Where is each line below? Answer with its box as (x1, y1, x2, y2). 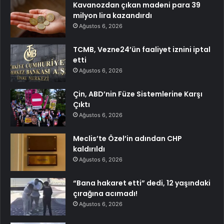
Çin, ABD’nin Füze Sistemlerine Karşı (73, 89, 202, 99)
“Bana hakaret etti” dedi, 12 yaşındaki (73, 178, 210, 188)
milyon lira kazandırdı (73, 10, 152, 20)
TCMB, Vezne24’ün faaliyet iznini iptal (73, 44, 210, 54)
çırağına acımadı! (73, 188, 137, 198)
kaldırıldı (73, 144, 105, 154)
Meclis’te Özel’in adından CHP (73, 133, 182, 143)
